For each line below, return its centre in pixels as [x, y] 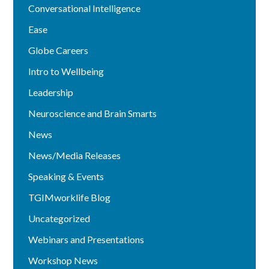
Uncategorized [59, 219]
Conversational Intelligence [85, 8]
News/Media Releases [75, 156]
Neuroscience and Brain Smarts [93, 113]
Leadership [51, 92]
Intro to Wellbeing [66, 71]
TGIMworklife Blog [70, 198]
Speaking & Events [66, 177]
